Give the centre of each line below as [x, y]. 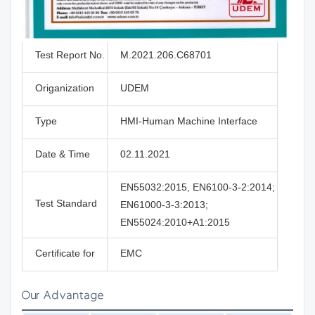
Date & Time [63, 154]
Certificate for [65, 253]
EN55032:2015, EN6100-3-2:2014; [198, 187]
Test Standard [66, 203]
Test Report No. [70, 54]
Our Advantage [63, 295]
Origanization [65, 88]
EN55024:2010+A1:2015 [175, 222]
